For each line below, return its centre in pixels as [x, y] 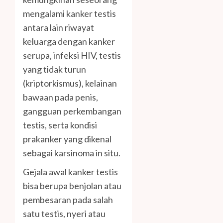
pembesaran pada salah [68, 199]
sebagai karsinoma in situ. [72, 153]
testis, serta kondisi [60, 125]
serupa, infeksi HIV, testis [72, 55]
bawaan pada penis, [60, 97]
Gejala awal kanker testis [70, 171]
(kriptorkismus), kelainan [70, 83]
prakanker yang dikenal [67, 139]
